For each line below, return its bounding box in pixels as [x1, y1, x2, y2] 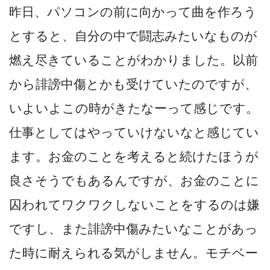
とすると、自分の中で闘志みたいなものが [9, 29, 257, 43]
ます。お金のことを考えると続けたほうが [9, 149, 259, 164]
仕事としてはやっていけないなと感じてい [9, 125, 259, 140]
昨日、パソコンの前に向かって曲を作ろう [9, 5, 257, 19]
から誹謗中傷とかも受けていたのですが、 [9, 77, 257, 92]
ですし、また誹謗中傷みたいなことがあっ [9, 222, 258, 236]
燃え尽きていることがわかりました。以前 [9, 53, 258, 67]
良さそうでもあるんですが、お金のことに [9, 174, 259, 188]
